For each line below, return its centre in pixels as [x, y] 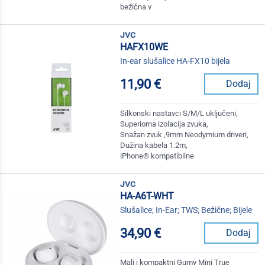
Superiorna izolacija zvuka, [164, 124]
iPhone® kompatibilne [157, 156]
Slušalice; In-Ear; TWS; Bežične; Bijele [186, 210]
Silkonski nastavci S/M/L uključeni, [179, 114]
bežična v [136, 7]
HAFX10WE [144, 47]
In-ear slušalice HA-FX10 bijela [175, 61]
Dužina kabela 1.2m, [154, 146]
